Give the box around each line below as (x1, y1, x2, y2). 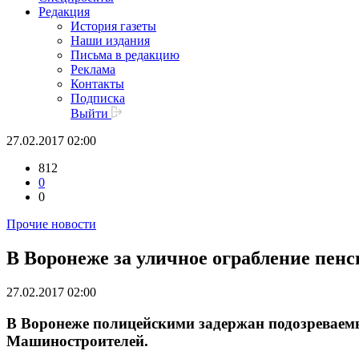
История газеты (71, 19, 156, 34)
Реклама (71, 63, 115, 77)
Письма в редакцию (71, 48, 179, 63)
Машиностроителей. (6, 332, 148, 349)
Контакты (71, 77, 124, 91)
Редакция (38, 5, 90, 19)
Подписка (71, 91, 125, 106)
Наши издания (71, 34, 150, 48)
